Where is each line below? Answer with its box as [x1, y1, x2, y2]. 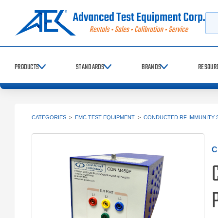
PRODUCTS [15, 61, 39, 73]
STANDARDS [76, 61, 105, 73]
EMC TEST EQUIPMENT [75, 114, 135, 120]
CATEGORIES [32, 114, 66, 120]
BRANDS [141, 61, 162, 73]
